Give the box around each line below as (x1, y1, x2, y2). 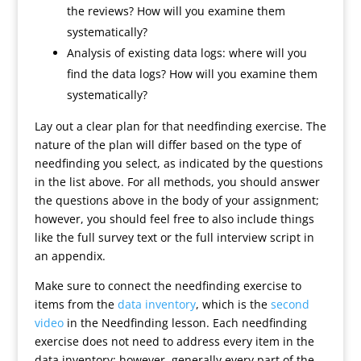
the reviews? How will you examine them (66, 3, 285, 19)
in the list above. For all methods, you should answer (34, 174, 320, 189)
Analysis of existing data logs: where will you (66, 45, 307, 60)
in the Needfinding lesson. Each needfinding (63, 315, 307, 330)
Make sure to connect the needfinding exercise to (34, 278, 301, 293)
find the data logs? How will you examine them (66, 66, 317, 81)
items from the (34, 297, 118, 312)
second (270, 297, 309, 312)
